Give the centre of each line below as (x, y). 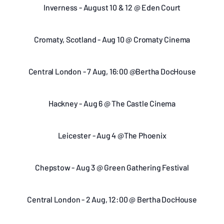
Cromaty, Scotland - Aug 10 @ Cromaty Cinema (112, 39)
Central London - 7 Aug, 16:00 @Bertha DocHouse (112, 71)
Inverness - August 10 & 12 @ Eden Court (112, 7)
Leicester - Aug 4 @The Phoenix (112, 135)
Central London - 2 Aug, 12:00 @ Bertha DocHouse (112, 199)
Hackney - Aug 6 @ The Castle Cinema (112, 103)
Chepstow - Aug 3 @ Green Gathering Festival (112, 167)
